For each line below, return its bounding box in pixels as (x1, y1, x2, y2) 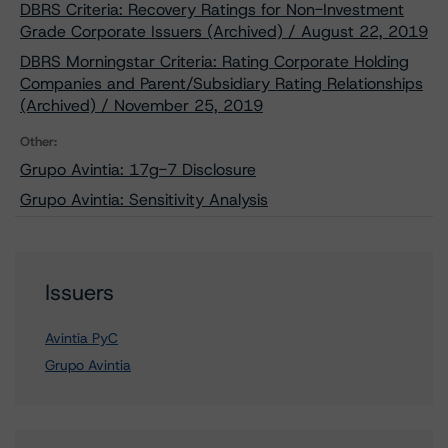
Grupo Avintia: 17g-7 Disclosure (20, 159, 256, 180)
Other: (20, 133, 57, 150)
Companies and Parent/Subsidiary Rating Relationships (20, 73, 423, 94)
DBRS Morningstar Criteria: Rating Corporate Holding (20, 51, 409, 72)
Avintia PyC (45, 329, 118, 347)
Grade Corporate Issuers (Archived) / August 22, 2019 (20, 21, 428, 42)
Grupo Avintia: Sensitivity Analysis (20, 189, 268, 210)
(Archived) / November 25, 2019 (20, 95, 263, 116)
